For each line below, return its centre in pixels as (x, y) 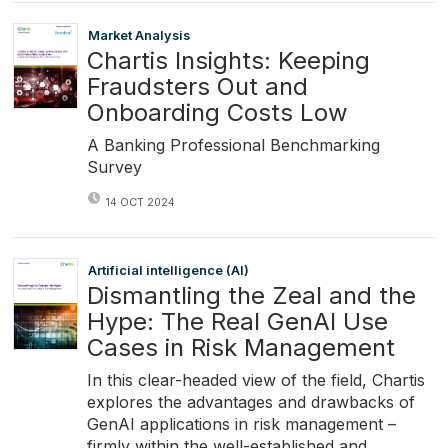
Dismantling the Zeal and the (251, 296)
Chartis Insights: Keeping (228, 60)
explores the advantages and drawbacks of (250, 402)
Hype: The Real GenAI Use (237, 322)
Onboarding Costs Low (217, 112)
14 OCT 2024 (140, 203)
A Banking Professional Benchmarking (233, 144)
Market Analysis (138, 35)
